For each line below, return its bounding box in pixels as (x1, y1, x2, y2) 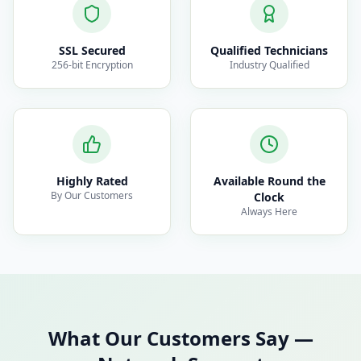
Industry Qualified (229, 58, 309, 72)
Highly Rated (56, 173, 128, 189)
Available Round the (213, 173, 326, 189)
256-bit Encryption (51, 58, 133, 72)
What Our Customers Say (48, 325, 289, 351)
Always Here (241, 205, 297, 218)
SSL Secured (58, 43, 126, 58)
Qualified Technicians (210, 43, 328, 58)
